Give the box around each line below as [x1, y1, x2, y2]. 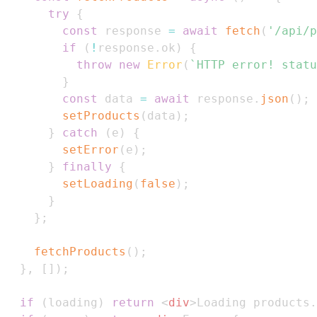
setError [62, 143, 119, 157]
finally [62, 160, 112, 174]
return [112, 296, 154, 310]
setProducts [62, 109, 140, 123]
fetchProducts [34, 245, 126, 259]
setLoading [62, 177, 133, 191]
